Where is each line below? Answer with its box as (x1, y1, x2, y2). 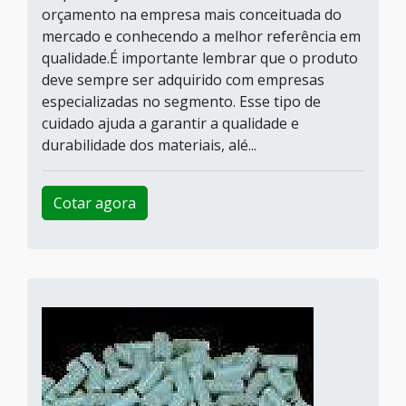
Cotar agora (53, 193, 136, 213)
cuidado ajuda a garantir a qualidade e (42, 113, 299, 133)
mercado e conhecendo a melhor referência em (42, 26, 361, 46)
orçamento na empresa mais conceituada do (42, 5, 342, 24)
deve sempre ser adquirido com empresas (42, 70, 324, 90)
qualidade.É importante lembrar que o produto (42, 48, 358, 68)
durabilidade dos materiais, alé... (42, 135, 256, 155)
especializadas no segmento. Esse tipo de (42, 92, 321, 111)
